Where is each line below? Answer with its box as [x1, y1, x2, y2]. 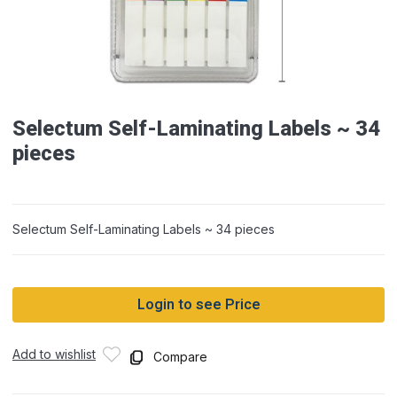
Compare [153, 348, 207, 364]
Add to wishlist [12, 346, 96, 362]
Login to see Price [136, 294, 261, 315]
